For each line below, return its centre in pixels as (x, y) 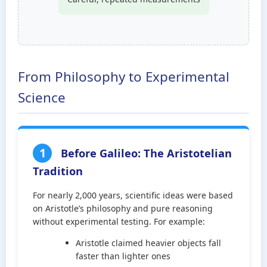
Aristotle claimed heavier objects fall (148, 243)
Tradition (58, 171)
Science (42, 97)
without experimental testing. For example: (119, 221)
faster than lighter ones (123, 256)
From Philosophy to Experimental (124, 77)
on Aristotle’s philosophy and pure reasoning (123, 208)
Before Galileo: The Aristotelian (145, 153)
